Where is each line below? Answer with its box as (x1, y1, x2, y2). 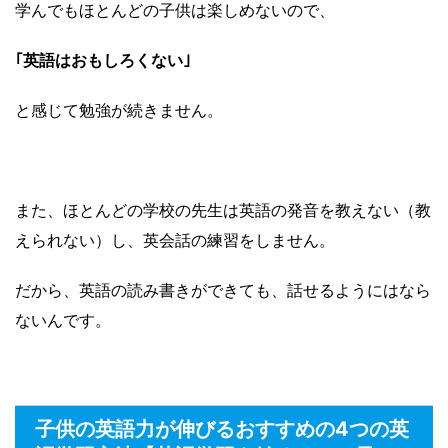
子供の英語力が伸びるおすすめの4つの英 (35, 417, 409, 442)
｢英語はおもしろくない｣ (15, 50, 191, 71)
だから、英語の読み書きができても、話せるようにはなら (15, 280, 431, 301)
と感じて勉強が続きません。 (15, 100, 223, 121)
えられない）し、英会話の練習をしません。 (15, 230, 335, 251)
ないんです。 (15, 310, 111, 331)
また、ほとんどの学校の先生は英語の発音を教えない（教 (15, 200, 431, 221)
